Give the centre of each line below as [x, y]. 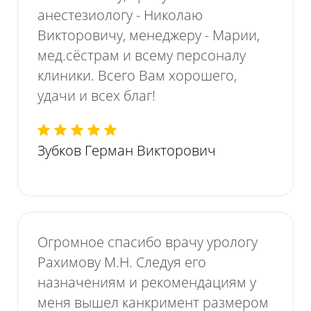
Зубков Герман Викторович [127, 151]
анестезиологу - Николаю [120, 15]
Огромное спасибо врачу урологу [148, 242]
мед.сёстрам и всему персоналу [142, 56]
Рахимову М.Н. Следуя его [122, 262]
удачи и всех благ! [97, 96]
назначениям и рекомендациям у [147, 283]
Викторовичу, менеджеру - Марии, [149, 35]
